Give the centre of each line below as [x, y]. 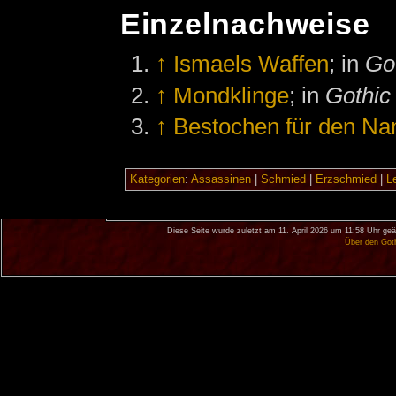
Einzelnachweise [245, 24]
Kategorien [157, 180]
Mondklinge [232, 95]
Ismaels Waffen [251, 64]
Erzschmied [346, 180]
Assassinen [221, 180]
